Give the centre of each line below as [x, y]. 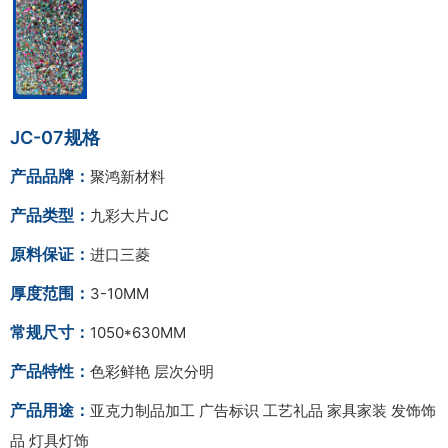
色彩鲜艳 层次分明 [152, 372]
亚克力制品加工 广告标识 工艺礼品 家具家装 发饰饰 [263, 411]
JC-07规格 [55, 138]
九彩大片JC [129, 216]
